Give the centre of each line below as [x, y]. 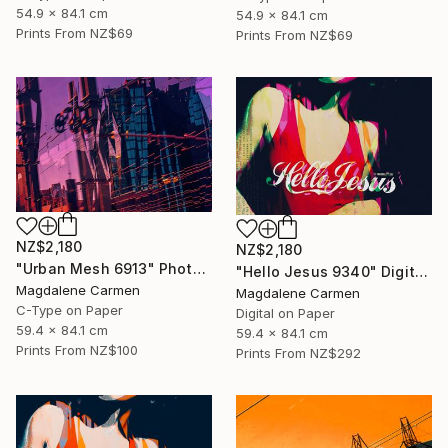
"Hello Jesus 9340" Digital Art [421, 271]
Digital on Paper [285, 312]
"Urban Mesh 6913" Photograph [199, 269]
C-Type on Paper [69, 310]
